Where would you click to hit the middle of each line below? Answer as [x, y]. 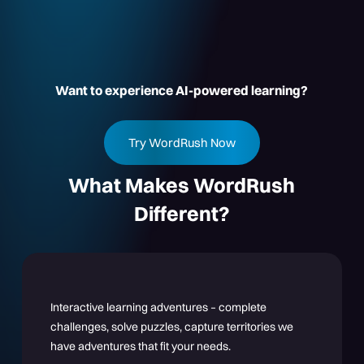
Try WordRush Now [182, 143]
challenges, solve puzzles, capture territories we [172, 327]
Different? [182, 213]
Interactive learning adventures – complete [159, 307]
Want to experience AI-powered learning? [182, 90]
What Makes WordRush [182, 185]
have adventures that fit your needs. [141, 346]
